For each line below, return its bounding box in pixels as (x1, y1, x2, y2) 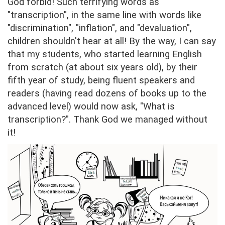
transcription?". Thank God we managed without (8, 114, 207, 125)
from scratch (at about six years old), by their (8, 62, 197, 73)
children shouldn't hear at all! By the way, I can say (8, 36, 216, 47)
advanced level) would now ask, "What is (8, 101, 175, 112)
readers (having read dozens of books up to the (8, 88, 206, 99)
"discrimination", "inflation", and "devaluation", (8, 23, 192, 34)
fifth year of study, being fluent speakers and (8, 75, 195, 86)
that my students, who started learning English (8, 49, 202, 60)
